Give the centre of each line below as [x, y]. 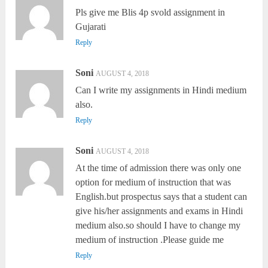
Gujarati [91, 27]
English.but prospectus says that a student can [162, 197]
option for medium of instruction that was [153, 182]
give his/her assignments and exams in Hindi [159, 211]
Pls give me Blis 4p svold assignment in [150, 13]
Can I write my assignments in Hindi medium [161, 90]
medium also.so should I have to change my [158, 226]
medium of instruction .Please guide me [150, 240]
